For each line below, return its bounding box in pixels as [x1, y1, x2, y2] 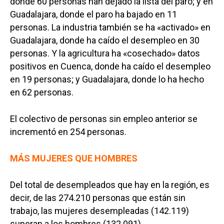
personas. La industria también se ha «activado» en [10, 22, 210, 33]
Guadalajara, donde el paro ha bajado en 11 [10, 9, 177, 20]
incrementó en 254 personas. [10, 126, 126, 137]
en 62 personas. [10, 87, 73, 98]
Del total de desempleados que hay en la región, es [10, 179, 209, 190]
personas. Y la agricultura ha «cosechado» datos [10, 48, 200, 59]
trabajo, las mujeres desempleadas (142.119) [10, 205, 189, 216]
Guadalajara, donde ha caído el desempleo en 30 [10, 35, 199, 46]
